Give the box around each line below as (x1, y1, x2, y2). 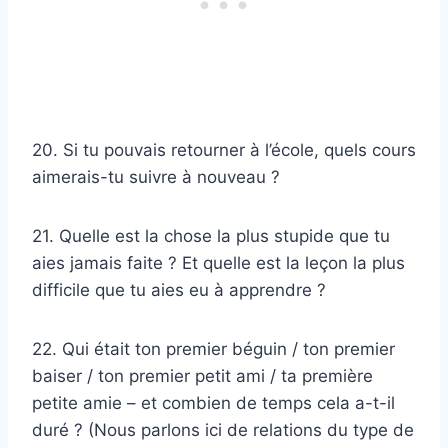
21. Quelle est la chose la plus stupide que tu (32, 226, 390, 247)
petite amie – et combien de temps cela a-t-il (32, 393, 395, 414)
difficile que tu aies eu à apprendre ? (32, 280, 326, 301)
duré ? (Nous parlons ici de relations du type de (32, 420, 414, 441)
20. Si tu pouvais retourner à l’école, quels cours (32, 140, 416, 161)
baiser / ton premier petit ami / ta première (32, 366, 373, 387)
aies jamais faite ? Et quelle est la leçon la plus (32, 253, 405, 274)
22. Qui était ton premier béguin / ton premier (32, 339, 395, 360)
